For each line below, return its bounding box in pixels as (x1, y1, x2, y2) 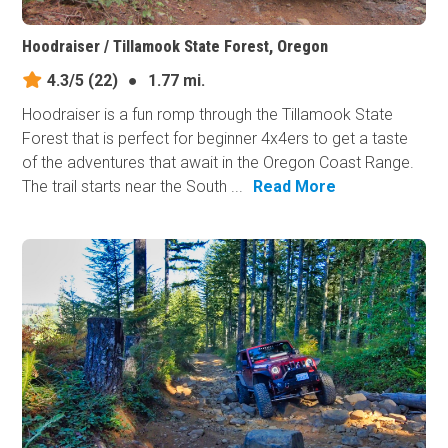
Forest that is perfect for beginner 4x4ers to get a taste (22, 129, 409, 149)
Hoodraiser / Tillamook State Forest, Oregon (22, 37, 329, 57)
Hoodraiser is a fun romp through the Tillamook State (22, 105, 394, 125)
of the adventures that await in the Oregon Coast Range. (22, 153, 415, 173)
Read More (253, 177, 337, 197)
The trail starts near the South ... (22, 177, 244, 197)
